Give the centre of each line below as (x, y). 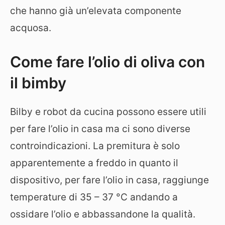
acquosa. (31, 28)
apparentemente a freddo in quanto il (94, 163)
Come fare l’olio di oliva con (107, 62)
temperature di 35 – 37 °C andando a (94, 197)
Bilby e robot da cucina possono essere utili (108, 111)
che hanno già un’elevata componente (96, 11)
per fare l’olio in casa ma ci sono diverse (100, 129)
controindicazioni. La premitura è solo (95, 146)
